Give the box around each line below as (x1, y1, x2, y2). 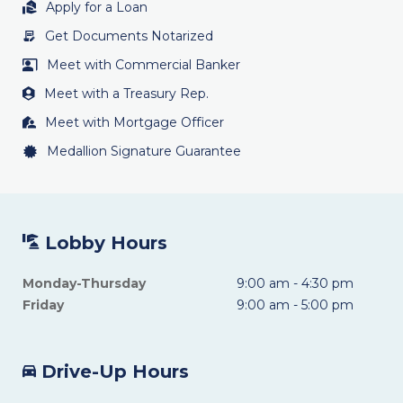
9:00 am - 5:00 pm (237, 297, 354, 313)
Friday (22, 297, 64, 313)
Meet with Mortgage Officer (45, 114, 224, 130)
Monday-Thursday (22, 275, 146, 291)
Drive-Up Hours (36, 361, 189, 382)
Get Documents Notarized (45, 28, 213, 44)
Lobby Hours (40, 232, 167, 254)
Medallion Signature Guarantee (47, 143, 241, 159)
